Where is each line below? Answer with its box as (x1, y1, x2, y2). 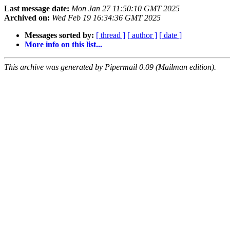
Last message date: (4, 4, 69, 13)
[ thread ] (96, 31, 125, 40)
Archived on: (4, 13, 50, 23)
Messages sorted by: (25, 31, 94, 40)
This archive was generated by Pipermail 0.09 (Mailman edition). (4, 63, 216, 72)
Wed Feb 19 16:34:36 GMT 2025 (52, 13, 161, 23)
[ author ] (127, 31, 157, 40)
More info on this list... (25, 40, 102, 49)
